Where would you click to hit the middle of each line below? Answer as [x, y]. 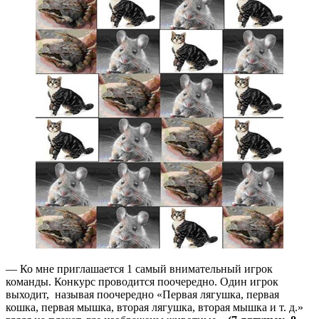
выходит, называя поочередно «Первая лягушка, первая [142, 294]
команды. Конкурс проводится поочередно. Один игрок [142, 281]
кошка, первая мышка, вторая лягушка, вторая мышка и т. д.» [155, 307]
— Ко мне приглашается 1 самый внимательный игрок [139, 268]
